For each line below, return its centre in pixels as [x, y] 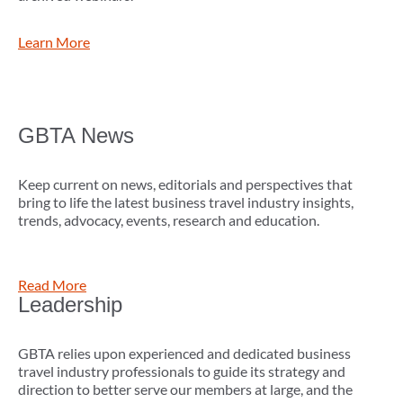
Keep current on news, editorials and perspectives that [185, 184]
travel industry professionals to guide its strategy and [182, 372]
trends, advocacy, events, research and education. [169, 220]
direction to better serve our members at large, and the [185, 390]
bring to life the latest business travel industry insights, [186, 202]
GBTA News [76, 136]
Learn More [54, 42]
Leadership [70, 305]
